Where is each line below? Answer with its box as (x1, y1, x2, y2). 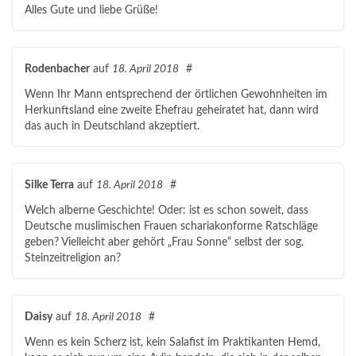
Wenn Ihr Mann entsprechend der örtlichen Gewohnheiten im (25, 89, 327, 101)
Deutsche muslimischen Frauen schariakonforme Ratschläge (25, 221, 318, 233)
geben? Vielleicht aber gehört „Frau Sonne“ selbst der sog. (25, 237, 304, 249)
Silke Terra (25, 179, 74, 192)
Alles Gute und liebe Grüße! (25, 5, 158, 17)
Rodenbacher (25, 63, 90, 75)
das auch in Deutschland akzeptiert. (25, 121, 199, 133)
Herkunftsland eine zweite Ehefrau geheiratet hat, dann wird (25, 105, 319, 117)
